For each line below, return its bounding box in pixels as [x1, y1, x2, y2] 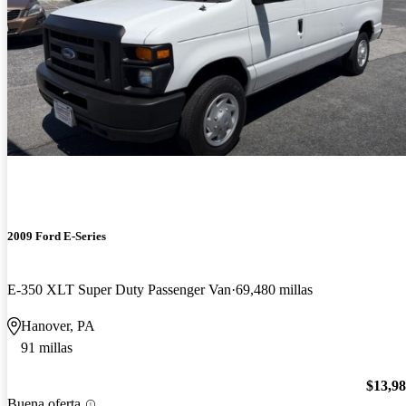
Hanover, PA [21, 317, 95, 333]
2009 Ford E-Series [7, 228, 106, 243]
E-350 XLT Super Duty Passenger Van [7, 281, 231, 297]
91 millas [21, 339, 72, 355]
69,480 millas [236, 281, 313, 297]
